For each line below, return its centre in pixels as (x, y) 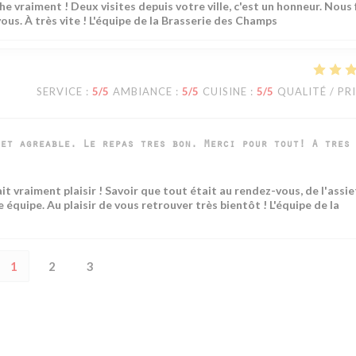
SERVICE (60, 91)
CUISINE (225, 91)
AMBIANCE (143, 91)
